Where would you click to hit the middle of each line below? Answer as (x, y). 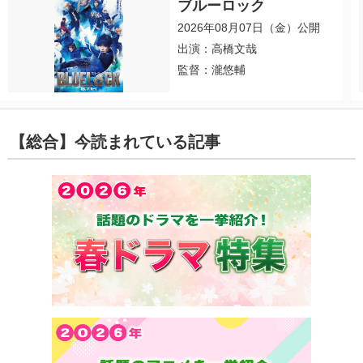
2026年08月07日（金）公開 (249, 28)
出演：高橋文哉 (218, 49)
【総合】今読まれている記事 (115, 142)
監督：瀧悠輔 (212, 70)
